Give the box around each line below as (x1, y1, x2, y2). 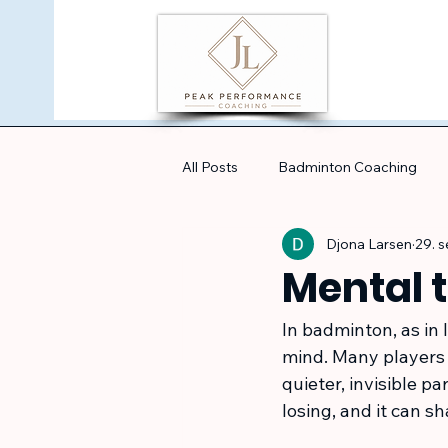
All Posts (182, 157, 238, 176)
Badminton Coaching (278, 157, 417, 176)
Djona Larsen (326, 234, 412, 253)
